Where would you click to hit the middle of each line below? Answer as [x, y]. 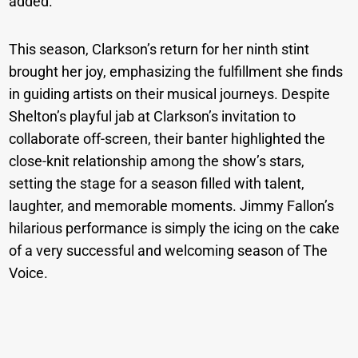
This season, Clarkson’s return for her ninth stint [159, 50]
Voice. [29, 273]
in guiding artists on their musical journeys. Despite [170, 94]
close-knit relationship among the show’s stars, [157, 161]
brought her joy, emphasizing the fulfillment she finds [176, 72]
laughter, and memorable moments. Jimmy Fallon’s [172, 206]
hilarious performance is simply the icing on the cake [175, 229]
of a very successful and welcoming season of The [169, 251]
